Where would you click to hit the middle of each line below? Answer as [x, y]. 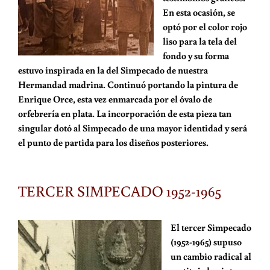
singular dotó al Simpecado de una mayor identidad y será [132, 128]
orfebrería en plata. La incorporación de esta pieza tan [124, 113]
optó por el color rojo [205, 27]
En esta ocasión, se [199, 12]
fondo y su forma [196, 55]
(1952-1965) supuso [206, 242]
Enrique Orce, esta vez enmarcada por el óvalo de [115, 99]
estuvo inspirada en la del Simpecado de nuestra [113, 70]
